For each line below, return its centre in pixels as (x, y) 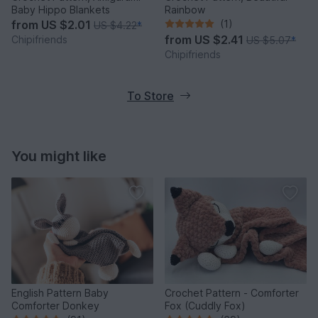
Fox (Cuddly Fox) (205, 305)
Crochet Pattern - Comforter (232, 292)
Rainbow (185, 9)
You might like (59, 156)
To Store (150, 95)
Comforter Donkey (55, 305)
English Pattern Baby (60, 292)
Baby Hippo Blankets (61, 9)
